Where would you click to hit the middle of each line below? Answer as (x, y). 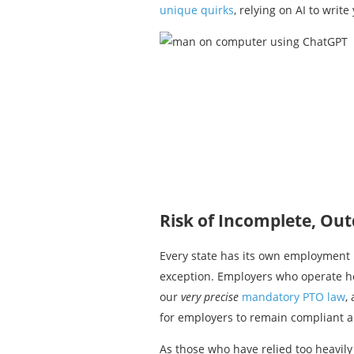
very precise (210, 296)
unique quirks (197, 10)
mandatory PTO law (294, 296)
